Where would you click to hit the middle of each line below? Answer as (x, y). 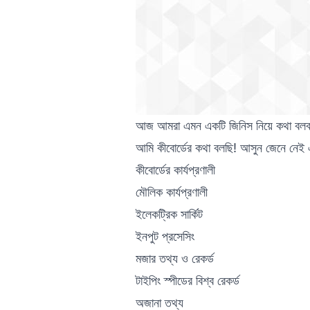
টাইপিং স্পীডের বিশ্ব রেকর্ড (188, 280)
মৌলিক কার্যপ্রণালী (172, 192)
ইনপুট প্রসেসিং (165, 236)
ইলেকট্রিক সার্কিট (169, 214)
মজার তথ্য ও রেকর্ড (175, 258)
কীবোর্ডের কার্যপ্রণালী (175, 170)
